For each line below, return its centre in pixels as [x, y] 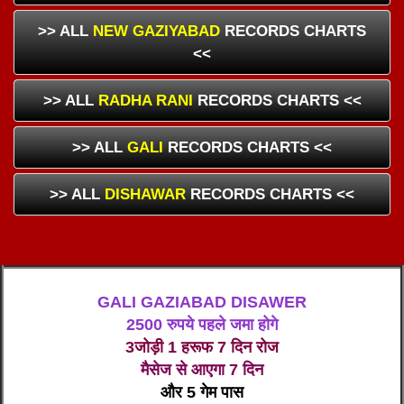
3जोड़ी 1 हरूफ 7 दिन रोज [202, 348]
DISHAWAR [145, 195]
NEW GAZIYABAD [156, 32]
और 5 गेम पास [202, 393]
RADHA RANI [145, 101]
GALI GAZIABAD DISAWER [202, 303]
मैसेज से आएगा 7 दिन [202, 370]
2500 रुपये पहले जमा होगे [202, 325]
